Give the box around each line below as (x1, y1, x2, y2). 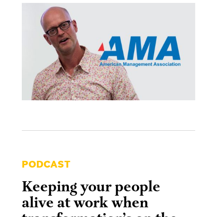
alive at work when (21, 194, 148, 213)
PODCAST (21, 158, 71, 171)
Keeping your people (21, 178, 160, 197)
